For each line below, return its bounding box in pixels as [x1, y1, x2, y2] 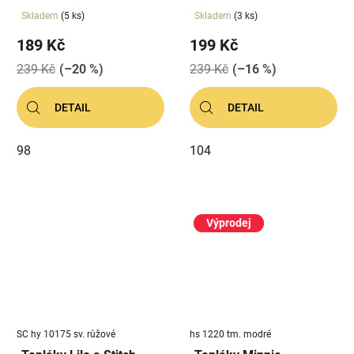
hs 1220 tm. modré [190, 329, 271, 341]
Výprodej [206, 216, 251, 229]
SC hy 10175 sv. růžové [17, 329, 115, 341]
